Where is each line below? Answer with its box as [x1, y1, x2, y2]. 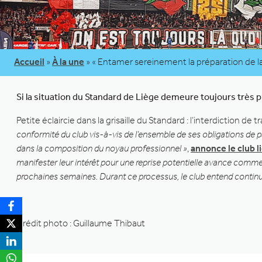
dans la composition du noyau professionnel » [16, 142, 187, 154]
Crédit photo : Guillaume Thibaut [16, 217, 145, 229]
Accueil [14, 56, 44, 67]
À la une [52, 56, 84, 67]
